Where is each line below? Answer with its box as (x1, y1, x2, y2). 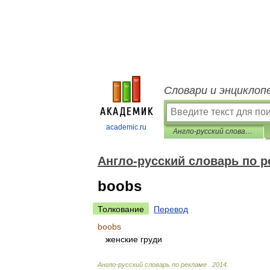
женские (105, 234, 138, 244)
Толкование (98, 204, 144, 214)
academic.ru (106, 123, 146, 131)
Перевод (154, 204, 188, 214)
